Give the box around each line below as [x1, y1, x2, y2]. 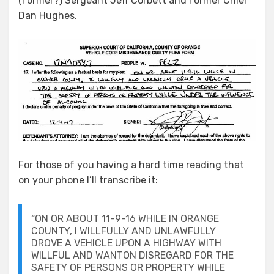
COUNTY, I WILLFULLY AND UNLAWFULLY [31, 224, 216, 237]
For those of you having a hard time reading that [18, 158, 244, 171]
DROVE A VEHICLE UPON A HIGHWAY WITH [31, 237, 221, 249]
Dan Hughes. [18, 10, 77, 22]
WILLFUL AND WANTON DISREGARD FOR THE [31, 249, 234, 261]
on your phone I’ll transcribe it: [18, 174, 158, 186]
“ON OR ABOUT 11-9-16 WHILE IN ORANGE [31, 212, 219, 224]
